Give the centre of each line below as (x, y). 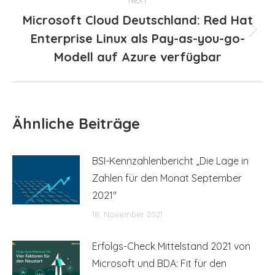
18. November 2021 (127, 214)
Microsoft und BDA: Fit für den (159, 263)
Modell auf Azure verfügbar (137, 56)
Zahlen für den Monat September (167, 178)
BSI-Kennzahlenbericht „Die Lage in (170, 161)
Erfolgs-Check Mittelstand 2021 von (171, 246)
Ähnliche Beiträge (76, 123)
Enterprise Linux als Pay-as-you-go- (137, 38)
